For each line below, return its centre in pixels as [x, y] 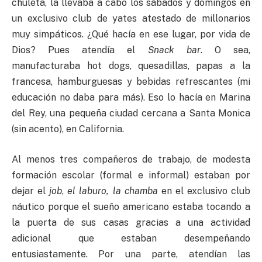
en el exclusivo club [204, 191]
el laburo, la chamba [113, 191]
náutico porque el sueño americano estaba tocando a [131, 206]
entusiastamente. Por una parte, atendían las [131, 254]
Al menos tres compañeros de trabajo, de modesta [131, 159]
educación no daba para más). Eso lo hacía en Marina [131, 98]
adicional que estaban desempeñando [131, 238]
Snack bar [174, 50]
